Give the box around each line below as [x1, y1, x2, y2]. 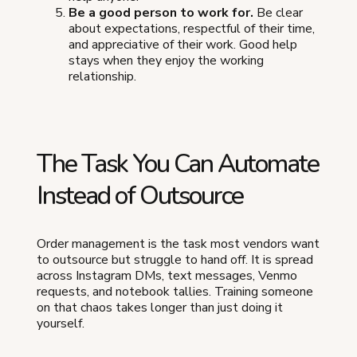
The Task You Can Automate [37, 147, 319, 181]
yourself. [37, 315, 84, 332]
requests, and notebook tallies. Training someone [37, 283, 313, 300]
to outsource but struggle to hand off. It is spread [37, 251, 313, 269]
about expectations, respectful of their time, [69, 20, 315, 37]
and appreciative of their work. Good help [69, 36, 297, 53]
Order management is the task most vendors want [37, 235, 320, 253]
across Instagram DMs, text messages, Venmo [37, 267, 297, 284]
